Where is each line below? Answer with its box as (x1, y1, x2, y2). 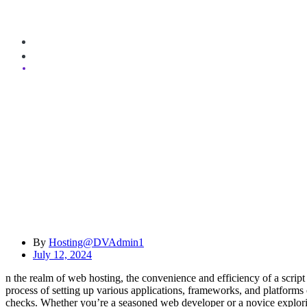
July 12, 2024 (33, 248, 92, 260)
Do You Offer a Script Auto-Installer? (5, 207, 215, 222)
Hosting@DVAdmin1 (49, 236, 144, 248)
